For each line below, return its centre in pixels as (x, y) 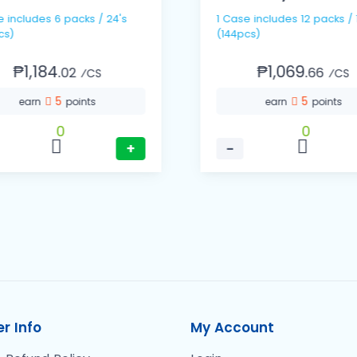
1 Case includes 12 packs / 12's (235, 19)
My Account (232, 328)
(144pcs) (238, 34)
